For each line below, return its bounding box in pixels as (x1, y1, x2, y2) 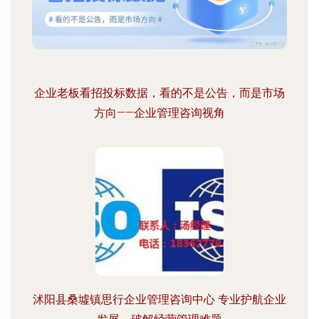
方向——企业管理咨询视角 (94, 106, 225, 120)
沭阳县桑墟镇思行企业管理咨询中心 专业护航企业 (33, 293, 286, 306)
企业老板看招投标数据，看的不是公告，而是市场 (34, 86, 285, 100)
